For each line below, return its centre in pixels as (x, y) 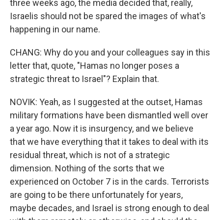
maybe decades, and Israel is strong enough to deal (110, 208)
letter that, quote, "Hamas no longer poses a (95, 66)
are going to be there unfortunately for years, (96, 195)
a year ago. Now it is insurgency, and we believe (102, 128)
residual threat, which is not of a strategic (90, 155)
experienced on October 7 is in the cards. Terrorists (110, 181)
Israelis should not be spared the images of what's (108, 16)
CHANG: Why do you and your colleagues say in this (110, 52)
